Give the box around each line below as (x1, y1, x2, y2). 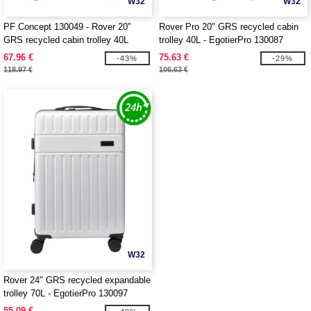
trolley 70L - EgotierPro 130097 (3, 288, 128, 299)
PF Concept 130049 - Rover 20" (3, 22, 131, 32)
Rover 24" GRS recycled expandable (3, 275, 151, 285)
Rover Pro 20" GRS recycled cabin (159, 22, 299, 32)
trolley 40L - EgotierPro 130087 (159, 35, 283, 45)
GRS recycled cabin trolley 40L (3, 35, 128, 45)
